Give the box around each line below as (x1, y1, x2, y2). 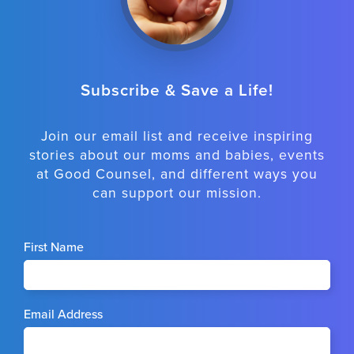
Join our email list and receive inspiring (41, 128, 313, 145)
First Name (24, 239, 84, 256)
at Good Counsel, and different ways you (36, 166, 318, 183)
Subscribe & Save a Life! (81, 81, 273, 101)
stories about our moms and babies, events (29, 147, 325, 164)
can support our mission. (92, 185, 262, 202)
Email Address (24, 307, 103, 323)
